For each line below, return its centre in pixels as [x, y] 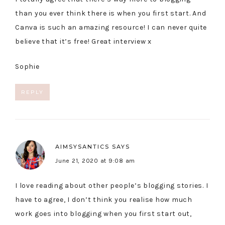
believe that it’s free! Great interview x [83, 42]
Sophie [27, 67]
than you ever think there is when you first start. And [111, 14]
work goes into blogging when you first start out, [103, 214]
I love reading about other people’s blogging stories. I [112, 186]
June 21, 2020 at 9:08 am [95, 161]
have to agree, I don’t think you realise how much [104, 200]
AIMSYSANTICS [82, 147]
